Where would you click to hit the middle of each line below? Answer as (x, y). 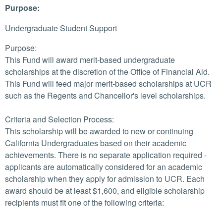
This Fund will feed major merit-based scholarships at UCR (108, 83)
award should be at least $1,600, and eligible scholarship (105, 191)
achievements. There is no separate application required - (106, 155)
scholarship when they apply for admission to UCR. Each (105, 179)
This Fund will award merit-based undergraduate (90, 60)
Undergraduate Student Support (61, 28)
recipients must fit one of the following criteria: (84, 202)
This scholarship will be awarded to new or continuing (99, 131)
